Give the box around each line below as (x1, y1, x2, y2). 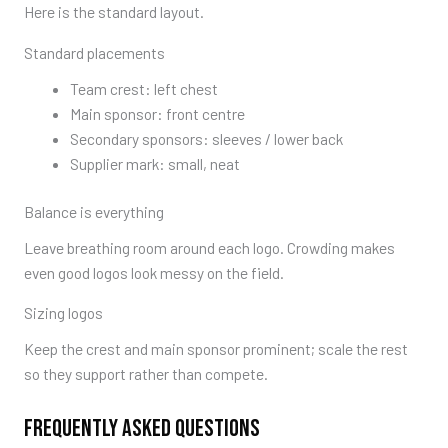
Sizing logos (23, 303, 103, 323)
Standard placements (23, 42, 165, 62)
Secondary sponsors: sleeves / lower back (70, 128, 344, 148)
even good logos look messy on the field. (23, 262, 284, 282)
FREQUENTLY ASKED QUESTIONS (23, 414, 260, 444)
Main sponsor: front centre (70, 103, 246, 123)
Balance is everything (23, 201, 164, 221)
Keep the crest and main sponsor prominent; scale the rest (23, 339, 408, 359)
